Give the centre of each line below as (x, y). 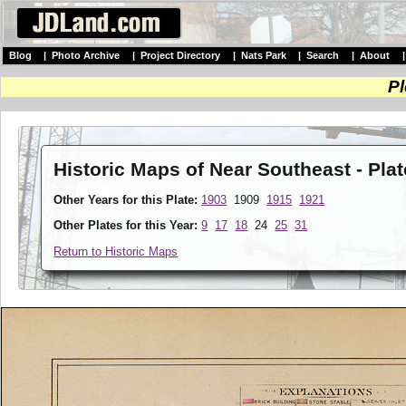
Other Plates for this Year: (126, 226)
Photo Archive (86, 56)
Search (323, 56)
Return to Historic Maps (116, 251)
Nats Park (263, 56)
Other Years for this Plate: (126, 199)
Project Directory (180, 56)
